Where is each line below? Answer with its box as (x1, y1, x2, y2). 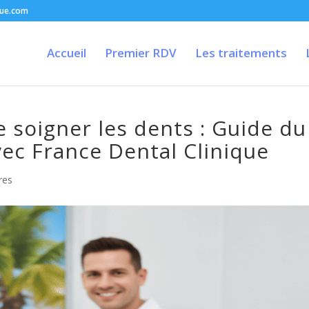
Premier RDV (104, 45, 177, 61)
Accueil (46, 45, 86, 61)
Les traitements (195, 45, 287, 61)
